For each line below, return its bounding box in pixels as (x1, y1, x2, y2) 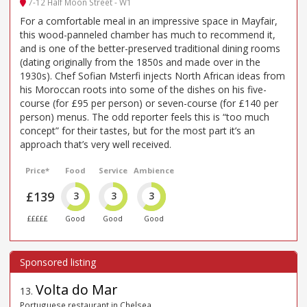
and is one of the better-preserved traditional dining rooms (20, 41, 280, 55)
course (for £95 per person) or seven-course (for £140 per (20, 96, 278, 110)
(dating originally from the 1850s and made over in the (20, 55, 260, 69)
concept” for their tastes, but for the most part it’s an (20, 123, 255, 137)
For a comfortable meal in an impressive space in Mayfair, (20, 14, 278, 27)
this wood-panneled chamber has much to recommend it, (20, 27, 275, 41)
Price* (25, 164, 50, 175)
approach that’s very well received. (20, 137, 171, 151)
